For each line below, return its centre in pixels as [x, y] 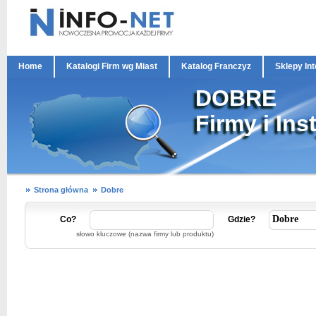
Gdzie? [242, 219]
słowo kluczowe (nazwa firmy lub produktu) [145, 234]
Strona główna [61, 190]
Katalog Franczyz [216, 66]
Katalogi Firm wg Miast [112, 66]
